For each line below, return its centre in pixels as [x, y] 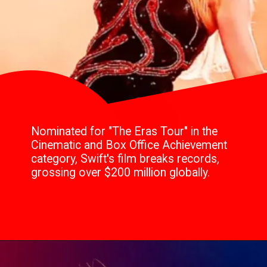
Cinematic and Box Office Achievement [129, 145]
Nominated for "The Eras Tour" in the [125, 131]
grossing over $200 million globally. [121, 172]
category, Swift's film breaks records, [125, 159]
